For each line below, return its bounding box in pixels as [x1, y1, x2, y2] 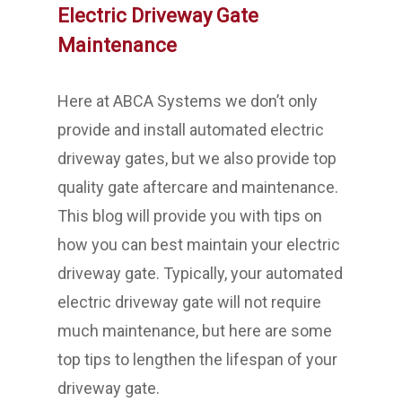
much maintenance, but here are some [57, 321, 332, 340]
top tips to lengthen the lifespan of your [57, 350, 337, 369]
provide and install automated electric [57, 120, 324, 139]
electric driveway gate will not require [57, 293, 321, 311]
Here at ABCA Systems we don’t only [57, 92, 318, 110]
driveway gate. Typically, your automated [57, 264, 343, 283]
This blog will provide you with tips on [57, 206, 322, 225]
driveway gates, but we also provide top [57, 149, 336, 168]
